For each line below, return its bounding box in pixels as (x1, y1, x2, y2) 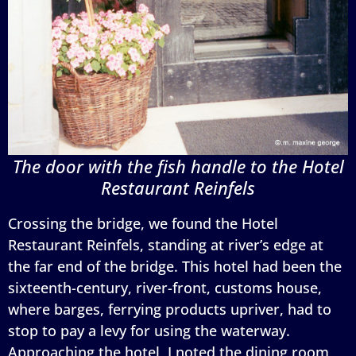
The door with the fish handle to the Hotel (12, 153, 344, 178)
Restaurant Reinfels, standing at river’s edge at (8, 234, 323, 254)
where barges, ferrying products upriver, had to (8, 299, 331, 319)
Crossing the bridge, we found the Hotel (8, 213, 278, 233)
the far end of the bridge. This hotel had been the (8, 256, 342, 276)
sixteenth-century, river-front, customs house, (8, 277, 322, 297)
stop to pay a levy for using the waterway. (8, 320, 290, 340)
